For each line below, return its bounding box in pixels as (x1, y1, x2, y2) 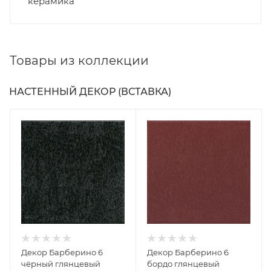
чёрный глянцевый (21, 259, 100, 269)
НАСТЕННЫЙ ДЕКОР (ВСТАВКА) (9, 86, 171, 98)
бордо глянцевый (147, 259, 220, 269)
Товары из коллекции (10, 53, 149, 68)
